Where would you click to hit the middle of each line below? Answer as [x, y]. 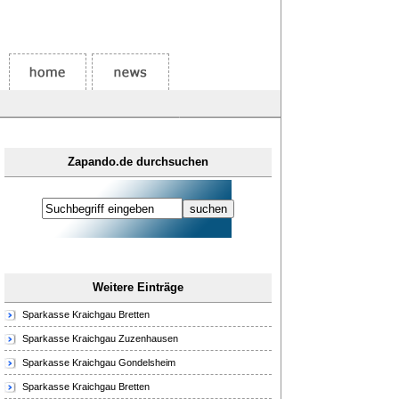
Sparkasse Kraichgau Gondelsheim [99, 362]
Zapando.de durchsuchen [138, 162]
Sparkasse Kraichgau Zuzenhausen [100, 338]
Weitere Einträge [138, 287]
